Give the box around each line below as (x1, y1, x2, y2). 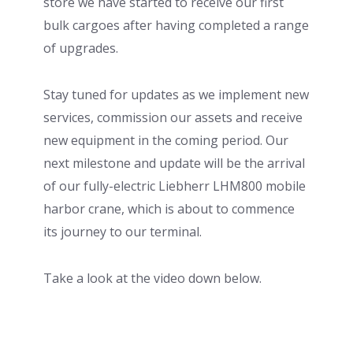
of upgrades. (43, 39, 119, 57)
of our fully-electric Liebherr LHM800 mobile (43, 176, 307, 195)
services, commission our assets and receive (43, 108, 303, 126)
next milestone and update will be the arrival (43, 154, 306, 172)
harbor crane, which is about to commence (43, 199, 295, 217)
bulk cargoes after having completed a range (43, 16, 310, 34)
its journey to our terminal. (43, 222, 203, 240)
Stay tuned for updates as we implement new (43, 85, 310, 103)
